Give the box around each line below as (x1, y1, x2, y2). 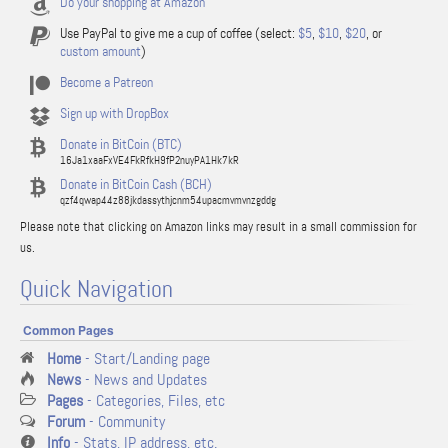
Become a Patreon (60, 73, 153, 91)
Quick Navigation (20, 274, 173, 305)
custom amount (60, 42, 141, 60)
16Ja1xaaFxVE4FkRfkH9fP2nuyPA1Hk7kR (60, 153, 239, 167)
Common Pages (23, 321, 114, 339)
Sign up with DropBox (60, 104, 169, 122)
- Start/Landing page (81, 348, 210, 369)
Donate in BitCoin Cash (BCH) (60, 175, 212, 193)
